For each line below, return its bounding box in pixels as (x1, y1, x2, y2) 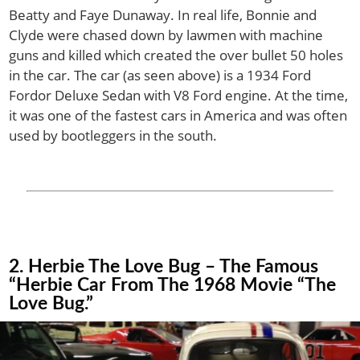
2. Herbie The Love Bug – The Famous (9, 256, 319, 276)
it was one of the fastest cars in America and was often (9, 105, 348, 125)
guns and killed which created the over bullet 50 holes (9, 45, 344, 64)
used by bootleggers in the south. (9, 125, 218, 145)
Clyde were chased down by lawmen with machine (9, 25, 324, 44)
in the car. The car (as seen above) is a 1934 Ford (9, 65, 312, 84)
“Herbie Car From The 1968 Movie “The (9, 275, 337, 294)
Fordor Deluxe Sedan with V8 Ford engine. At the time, (9, 85, 349, 104)
